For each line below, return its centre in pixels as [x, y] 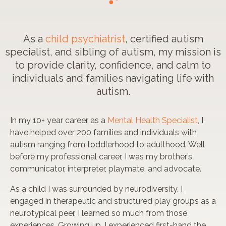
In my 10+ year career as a [59, 121]
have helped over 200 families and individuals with [103, 133]
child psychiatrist [85, 39]
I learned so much [111, 213]
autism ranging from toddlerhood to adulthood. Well [107, 145]
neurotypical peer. [43, 213]
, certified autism [164, 39]
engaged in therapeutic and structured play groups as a [113, 201]
